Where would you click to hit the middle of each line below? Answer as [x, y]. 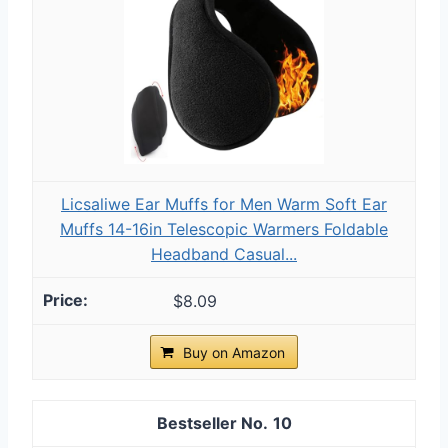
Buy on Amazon [234, 352]
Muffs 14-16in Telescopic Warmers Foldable [224, 228]
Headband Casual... [224, 253]
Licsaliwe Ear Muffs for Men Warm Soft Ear [224, 203]
